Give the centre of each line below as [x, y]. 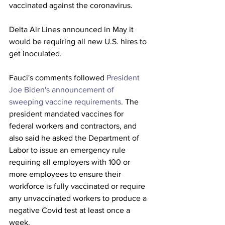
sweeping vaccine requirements [65, 102]
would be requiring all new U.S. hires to [79, 41]
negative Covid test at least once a [71, 210]
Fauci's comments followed [58, 78]
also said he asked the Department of [75, 138]
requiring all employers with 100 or [71, 162]
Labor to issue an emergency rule [68, 150]
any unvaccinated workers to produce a [79, 198]
